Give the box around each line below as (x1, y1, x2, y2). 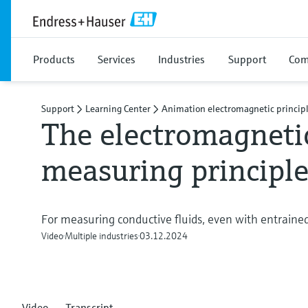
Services (98, 52, 135, 66)
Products (33, 52, 75, 66)
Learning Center (85, 102, 151, 115)
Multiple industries (65, 230, 138, 242)
